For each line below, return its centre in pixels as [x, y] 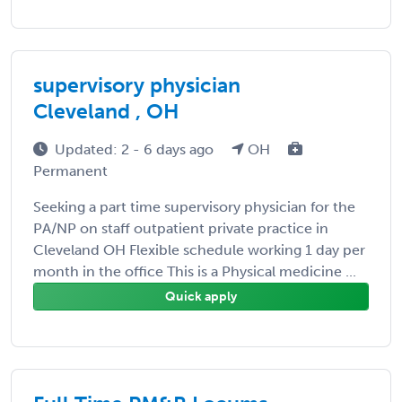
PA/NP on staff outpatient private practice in [181, 228]
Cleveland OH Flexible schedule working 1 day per [199, 249]
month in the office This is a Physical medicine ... [195, 271]
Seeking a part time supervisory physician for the [194, 206]
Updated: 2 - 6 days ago [136, 149]
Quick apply [201, 296]
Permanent [70, 170]
